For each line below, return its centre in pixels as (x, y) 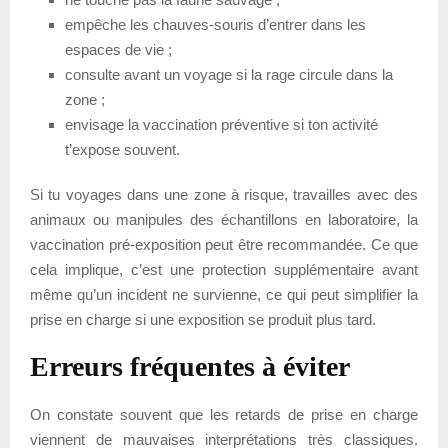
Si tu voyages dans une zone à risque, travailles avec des (224, 194)
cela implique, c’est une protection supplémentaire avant (224, 269)
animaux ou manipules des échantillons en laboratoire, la (224, 219)
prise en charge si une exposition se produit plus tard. (203, 319)
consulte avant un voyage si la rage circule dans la (229, 74)
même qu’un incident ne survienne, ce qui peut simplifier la (224, 294)
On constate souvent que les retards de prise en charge (224, 414)
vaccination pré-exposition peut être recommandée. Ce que (224, 244)
